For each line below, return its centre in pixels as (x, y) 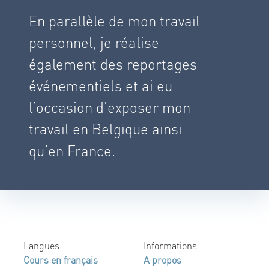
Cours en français (61, 260)
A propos (162, 260)
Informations (170, 246)
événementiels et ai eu (101, 86)
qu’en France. (72, 151)
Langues (41, 246)
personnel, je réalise (94, 43)
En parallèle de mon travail (114, 21)
